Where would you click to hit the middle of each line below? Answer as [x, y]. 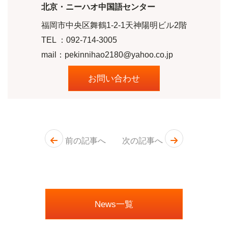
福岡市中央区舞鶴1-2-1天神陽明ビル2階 [114, 25]
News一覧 [114, 204]
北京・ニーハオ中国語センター [98, 7]
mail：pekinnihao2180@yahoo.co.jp [107, 54]
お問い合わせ [114, 79]
